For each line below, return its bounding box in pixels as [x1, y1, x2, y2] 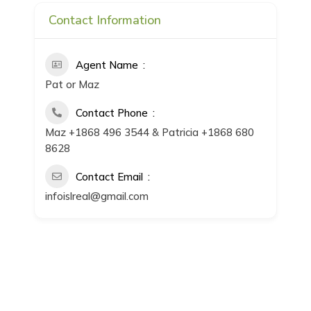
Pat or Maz [45, 78, 100, 92]
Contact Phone [76, 106, 149, 120]
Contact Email [76, 170, 144, 184]
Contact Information [49, 12, 162, 29]
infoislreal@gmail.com [45, 190, 149, 203]
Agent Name [76, 58, 139, 72]
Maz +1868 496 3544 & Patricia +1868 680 [45, 126, 255, 140]
